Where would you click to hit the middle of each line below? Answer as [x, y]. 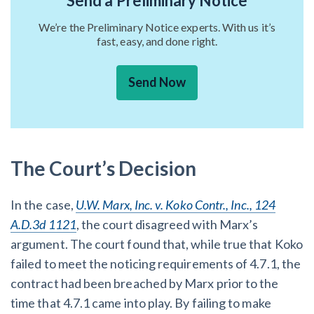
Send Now [157, 82]
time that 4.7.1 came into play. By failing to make [141, 302]
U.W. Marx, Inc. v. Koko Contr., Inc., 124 [176, 204]
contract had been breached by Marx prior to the [145, 283]
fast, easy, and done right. [157, 41]
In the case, [43, 204]
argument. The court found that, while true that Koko [157, 244]
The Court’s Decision [104, 168]
